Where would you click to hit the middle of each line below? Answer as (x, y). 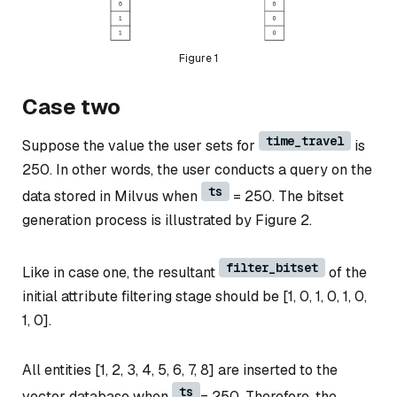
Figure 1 (198, 58)
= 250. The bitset (287, 196)
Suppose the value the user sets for (140, 146)
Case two (71, 107)
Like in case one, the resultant (121, 272)
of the (346, 272)
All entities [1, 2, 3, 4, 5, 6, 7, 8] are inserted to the (180, 370)
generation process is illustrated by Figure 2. (167, 220)
